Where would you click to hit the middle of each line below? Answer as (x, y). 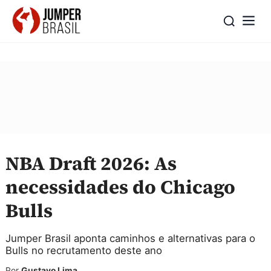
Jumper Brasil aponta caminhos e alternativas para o (130, 238)
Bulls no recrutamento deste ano (84, 250)
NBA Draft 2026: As (91, 163)
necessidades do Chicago (120, 187)
